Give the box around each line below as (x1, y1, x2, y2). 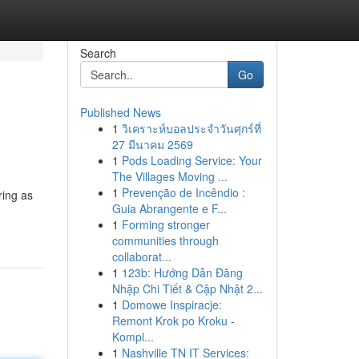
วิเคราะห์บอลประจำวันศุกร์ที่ (121, 120, 261, 136)
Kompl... (111, 329, 154, 345)
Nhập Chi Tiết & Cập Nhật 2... (111, 280, 263, 296)
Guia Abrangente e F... (111, 200, 227, 216)
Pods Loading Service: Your (121, 152, 262, 168)
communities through (111, 232, 219, 248)
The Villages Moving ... (111, 168, 228, 184)
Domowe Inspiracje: (121, 296, 222, 313)
